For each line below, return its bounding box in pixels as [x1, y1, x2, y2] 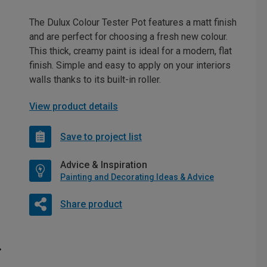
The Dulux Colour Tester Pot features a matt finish [29, 17, 237, 28]
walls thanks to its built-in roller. [29, 74, 161, 85]
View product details [29, 101, 118, 112]
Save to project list [60, 131, 142, 142]
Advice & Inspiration [60, 159, 147, 170]
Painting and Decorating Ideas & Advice [60, 172, 214, 182]
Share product [60, 198, 122, 210]
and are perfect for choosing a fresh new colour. [29, 31, 228, 42]
